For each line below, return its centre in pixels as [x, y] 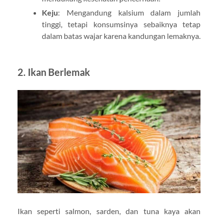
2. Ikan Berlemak [54, 72]
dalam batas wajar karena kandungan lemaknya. [121, 36]
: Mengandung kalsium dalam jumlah [129, 13]
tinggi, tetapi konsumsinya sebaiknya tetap [121, 24]
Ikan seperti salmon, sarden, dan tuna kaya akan [109, 211]
